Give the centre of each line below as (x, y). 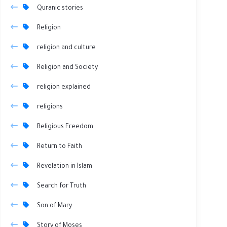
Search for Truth (62, 186)
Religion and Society (67, 68)
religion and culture (66, 48)
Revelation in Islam (65, 166)
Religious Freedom (65, 127)
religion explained (64, 87)
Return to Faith (60, 147)
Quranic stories (60, 8)
